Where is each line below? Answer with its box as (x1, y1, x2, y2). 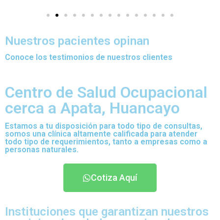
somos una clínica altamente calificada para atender (5, 129, 197, 138)
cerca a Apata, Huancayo (5, 98, 180, 117)
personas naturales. (5, 144, 79, 154)
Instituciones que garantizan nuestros (5, 204, 209, 219)
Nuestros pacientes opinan (5, 33, 149, 48)
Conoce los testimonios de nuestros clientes (5, 52, 172, 62)
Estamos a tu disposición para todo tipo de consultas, (5, 121, 202, 131)
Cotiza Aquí (91, 172, 137, 183)
